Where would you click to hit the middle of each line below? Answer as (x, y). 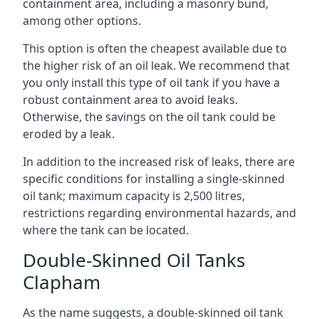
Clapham (62, 282)
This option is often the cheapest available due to (155, 48)
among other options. (82, 21)
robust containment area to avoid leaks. (130, 100)
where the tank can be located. (106, 230)
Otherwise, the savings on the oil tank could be (149, 117)
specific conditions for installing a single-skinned (154, 179)
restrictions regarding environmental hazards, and (159, 213)
